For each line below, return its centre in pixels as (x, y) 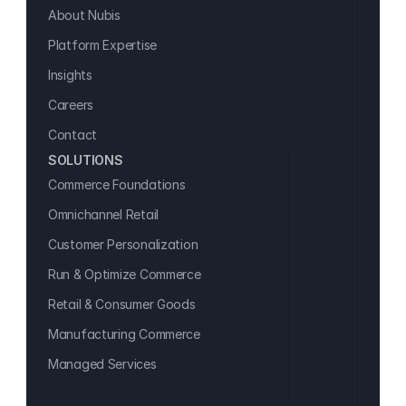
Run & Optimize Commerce (125, 274)
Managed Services (102, 363)
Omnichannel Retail (103, 214)
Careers (71, 104)
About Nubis (84, 14)
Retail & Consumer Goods (122, 304)
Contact (73, 134)
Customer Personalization (123, 244)
